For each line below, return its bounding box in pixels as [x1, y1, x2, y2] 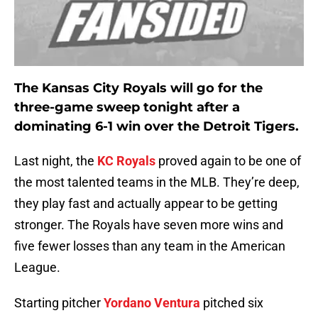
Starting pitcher [14, 295, 104, 311]
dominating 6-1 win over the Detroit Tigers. [14, 119, 299, 135]
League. [14, 260, 60, 275]
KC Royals [97, 153, 155, 169]
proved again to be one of [155, 153, 301, 169]
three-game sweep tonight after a [14, 99, 240, 116]
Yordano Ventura [104, 295, 200, 311]
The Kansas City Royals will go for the [14, 80, 263, 97]
